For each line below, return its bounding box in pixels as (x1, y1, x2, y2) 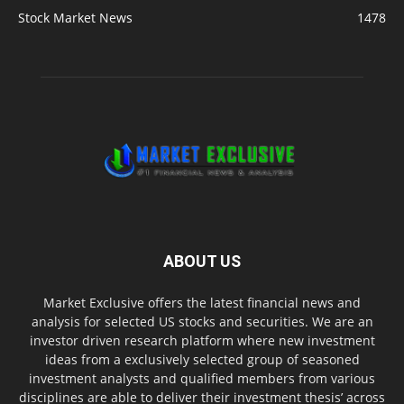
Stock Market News (18, 9, 133, 26)
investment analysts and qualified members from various (29, 369, 375, 387)
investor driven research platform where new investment (29, 331, 375, 349)
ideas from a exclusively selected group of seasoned (44, 350, 360, 368)
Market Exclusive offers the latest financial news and (43, 293, 361, 311)
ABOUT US (163, 251, 241, 271)
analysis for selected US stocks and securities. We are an (31, 312, 373, 330)
